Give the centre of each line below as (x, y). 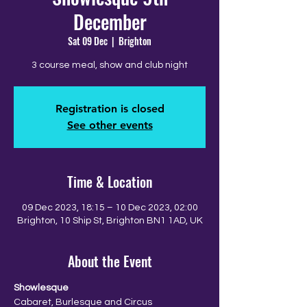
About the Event (110, 261)
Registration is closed (110, 109)
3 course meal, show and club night (110, 65)
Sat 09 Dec (88, 41)
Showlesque (41, 288)
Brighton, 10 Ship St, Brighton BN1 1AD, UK (110, 221)
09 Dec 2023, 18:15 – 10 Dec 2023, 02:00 (110, 208)
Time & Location (110, 182)
